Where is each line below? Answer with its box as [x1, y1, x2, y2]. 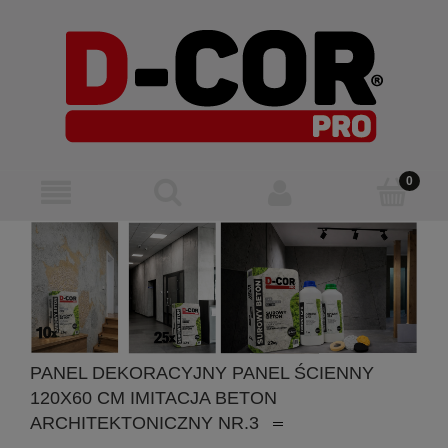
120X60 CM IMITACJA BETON [30, 388, 277, 409]
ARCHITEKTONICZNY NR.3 [30, 413, 264, 434]
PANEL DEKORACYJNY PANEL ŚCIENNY [30, 363, 374, 384]
